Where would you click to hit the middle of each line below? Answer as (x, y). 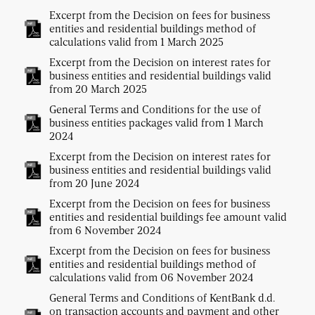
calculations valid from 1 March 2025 (136, 42)
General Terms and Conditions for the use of (155, 109)
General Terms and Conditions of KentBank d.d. (162, 298)
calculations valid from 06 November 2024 (151, 277)
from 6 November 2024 (105, 230)
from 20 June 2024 (94, 183)
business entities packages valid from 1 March (156, 123)
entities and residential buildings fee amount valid (168, 217)
